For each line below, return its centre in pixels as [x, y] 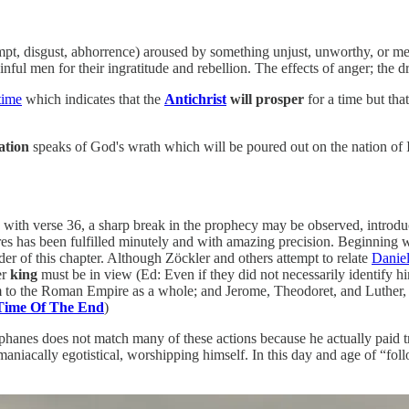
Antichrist [195, 99]
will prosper [267, 99]
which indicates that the [93, 99]
